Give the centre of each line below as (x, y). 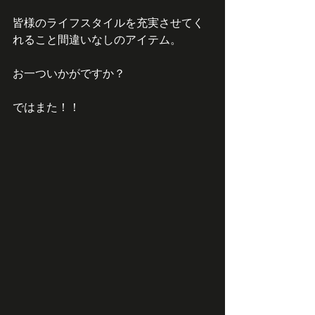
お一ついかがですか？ (69, 73)
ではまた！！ (46, 107)
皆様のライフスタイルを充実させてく (108, 22)
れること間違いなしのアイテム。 (97, 39)
